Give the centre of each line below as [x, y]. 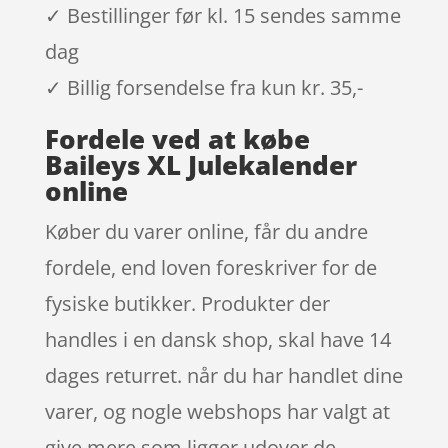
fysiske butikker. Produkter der [187, 303]
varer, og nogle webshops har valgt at [217, 411]
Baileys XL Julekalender [200, 164]
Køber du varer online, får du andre [206, 231]
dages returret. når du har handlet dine [223, 375]
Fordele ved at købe [177, 138]
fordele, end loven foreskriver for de [210, 267]
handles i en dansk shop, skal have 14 [217, 339]
